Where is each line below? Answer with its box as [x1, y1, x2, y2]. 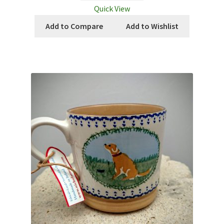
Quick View [94, 3, 130, 13]
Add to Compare [45, 20, 103, 31]
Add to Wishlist [125, 20, 178, 31]
